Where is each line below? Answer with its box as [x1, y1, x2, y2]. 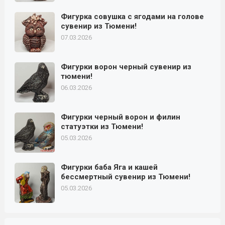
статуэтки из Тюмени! [60, 122, 143, 131]
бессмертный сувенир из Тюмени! [60, 172, 190, 181]
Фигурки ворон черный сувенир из [60, 62, 191, 71]
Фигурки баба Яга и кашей [60, 162, 158, 172]
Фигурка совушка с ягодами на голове [60, 12, 204, 21]
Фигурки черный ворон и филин [60, 112, 180, 122]
